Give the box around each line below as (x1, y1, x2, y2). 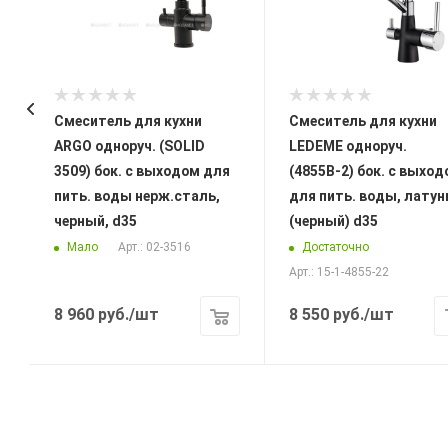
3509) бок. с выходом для (54, 163, 230, 180)
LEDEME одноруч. (288, 138, 407, 155)
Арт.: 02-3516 (118, 240, 191, 255)
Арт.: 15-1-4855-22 (288, 265, 389, 280)
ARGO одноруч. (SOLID (54, 138, 205, 155)
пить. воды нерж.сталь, (54, 188, 220, 205)
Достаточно (301, 239, 369, 254)
